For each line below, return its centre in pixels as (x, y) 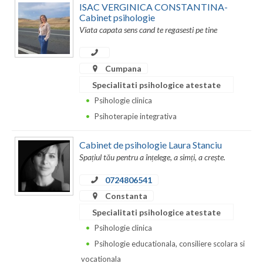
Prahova (28, 68)
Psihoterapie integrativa (136, 117)
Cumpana (122, 69)
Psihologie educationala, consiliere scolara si (170, 243)
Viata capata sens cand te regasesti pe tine (148, 30)
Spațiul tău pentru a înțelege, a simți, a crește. (152, 157)
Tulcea (25, 232)
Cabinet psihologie (117, 17)
